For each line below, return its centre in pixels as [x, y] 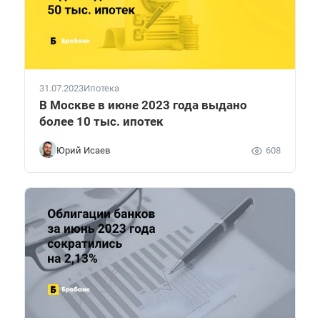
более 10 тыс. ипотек [101, 121]
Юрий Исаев [83, 151]
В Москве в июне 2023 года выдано [143, 105]
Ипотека [101, 88]
